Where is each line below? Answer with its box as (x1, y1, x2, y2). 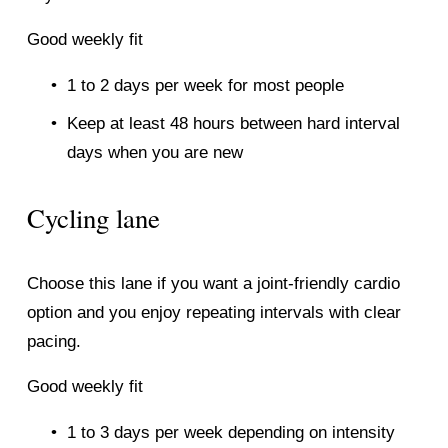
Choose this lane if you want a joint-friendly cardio (26, 273, 400, 293)
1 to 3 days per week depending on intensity (66, 422, 395, 442)
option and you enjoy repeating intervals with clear (26, 302, 401, 322)
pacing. (26, 331, 81, 351)
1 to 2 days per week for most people (66, 76, 344, 96)
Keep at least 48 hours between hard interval (66, 113, 400, 133)
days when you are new (66, 142, 243, 162)
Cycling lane (26, 199, 160, 236)
